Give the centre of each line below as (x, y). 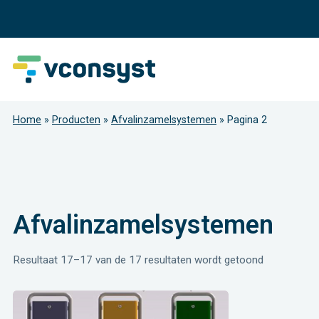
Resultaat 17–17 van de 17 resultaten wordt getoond (138, 260)
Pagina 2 (247, 120)
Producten (76, 120)
